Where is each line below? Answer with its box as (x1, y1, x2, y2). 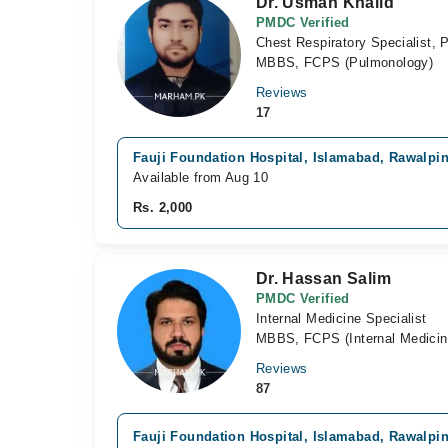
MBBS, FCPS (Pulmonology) (255, 55, 434, 70)
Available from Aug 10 (133, 170, 269, 185)
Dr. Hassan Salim (255, 270, 391, 287)
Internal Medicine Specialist (255, 311, 427, 326)
